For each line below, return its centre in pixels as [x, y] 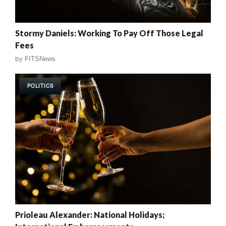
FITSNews [40, 59]
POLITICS [40, 86]
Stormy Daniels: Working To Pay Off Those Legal [109, 33]
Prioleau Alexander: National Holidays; [90, 215]
